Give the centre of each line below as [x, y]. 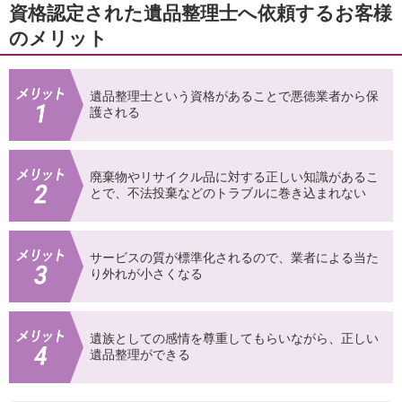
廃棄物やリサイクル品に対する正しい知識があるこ [234, 177]
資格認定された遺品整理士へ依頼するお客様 [201, 13]
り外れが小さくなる [146, 274]
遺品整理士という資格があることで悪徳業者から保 [234, 96]
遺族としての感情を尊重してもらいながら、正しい [234, 339]
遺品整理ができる [140, 355]
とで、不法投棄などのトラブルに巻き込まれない [228, 193]
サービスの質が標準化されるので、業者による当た [234, 258]
